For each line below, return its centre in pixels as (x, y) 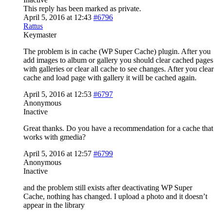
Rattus (33, 26)
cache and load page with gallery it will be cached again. (110, 77)
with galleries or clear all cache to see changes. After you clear (118, 69)
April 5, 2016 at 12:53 (57, 94)
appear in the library (54, 205)
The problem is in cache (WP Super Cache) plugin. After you (117, 51)
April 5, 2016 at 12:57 (57, 153)
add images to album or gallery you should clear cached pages (118, 60)
